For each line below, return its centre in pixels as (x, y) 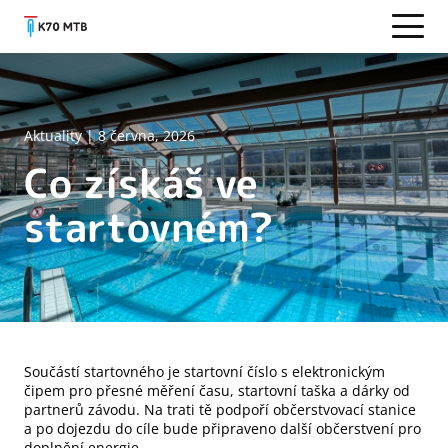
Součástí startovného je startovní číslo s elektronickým (204, 371)
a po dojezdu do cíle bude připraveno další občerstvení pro (222, 428)
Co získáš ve (141, 182)
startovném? (148, 226)
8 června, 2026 (146, 135)
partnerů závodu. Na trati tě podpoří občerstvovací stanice (220, 409)
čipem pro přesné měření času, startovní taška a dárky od (217, 390)
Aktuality (53, 135)
